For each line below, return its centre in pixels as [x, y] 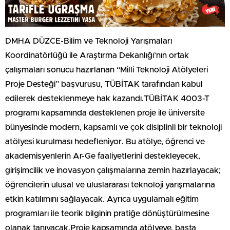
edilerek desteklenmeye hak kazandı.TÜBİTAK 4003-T [107, 99]
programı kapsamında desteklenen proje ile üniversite [105, 113]
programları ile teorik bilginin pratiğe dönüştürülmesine [107, 214]
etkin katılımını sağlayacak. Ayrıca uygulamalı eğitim [102, 199]
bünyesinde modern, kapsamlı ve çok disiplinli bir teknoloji [113, 128]
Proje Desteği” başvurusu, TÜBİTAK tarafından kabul [104, 84]
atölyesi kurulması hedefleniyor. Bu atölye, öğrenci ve [105, 142]
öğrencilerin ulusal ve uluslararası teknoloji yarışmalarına [110, 185]
